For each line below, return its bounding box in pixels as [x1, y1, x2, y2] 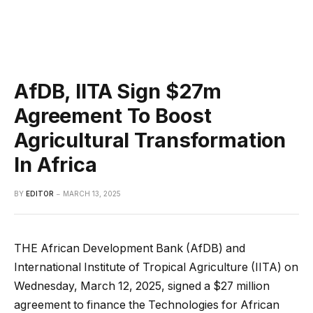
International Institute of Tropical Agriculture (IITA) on [14, 260, 298, 274]
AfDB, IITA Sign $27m [14, 78, 222, 103]
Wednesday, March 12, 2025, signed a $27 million [14, 279, 270, 293]
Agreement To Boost [14, 103, 212, 128]
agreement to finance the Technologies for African [14, 298, 279, 312]
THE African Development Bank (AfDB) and [14, 241, 245, 255]
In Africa [14, 152, 97, 177]
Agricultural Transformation [14, 127, 286, 152]
